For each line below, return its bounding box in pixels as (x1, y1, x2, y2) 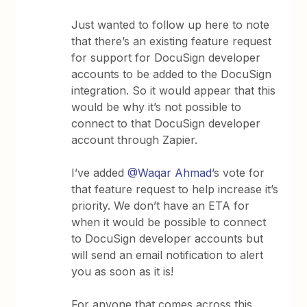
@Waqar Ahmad (127, 165, 212, 180)
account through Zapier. (71, 132, 198, 147)
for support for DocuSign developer (71, 50, 261, 64)
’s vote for (212, 165, 265, 180)
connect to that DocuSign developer (71, 116, 261, 130)
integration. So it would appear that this (71, 83, 276, 97)
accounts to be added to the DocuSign (71, 66, 272, 81)
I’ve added (71, 165, 128, 180)
